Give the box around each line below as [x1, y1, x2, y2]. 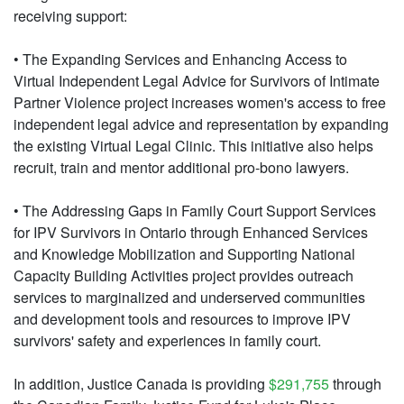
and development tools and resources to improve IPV [14, 308, 351, 330]
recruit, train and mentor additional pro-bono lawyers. [14, 157, 349, 179]
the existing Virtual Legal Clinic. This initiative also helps [14, 135, 373, 157]
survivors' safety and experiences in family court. [14, 330, 321, 352]
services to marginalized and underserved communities [14, 287, 365, 308]
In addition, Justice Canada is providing [14, 373, 269, 395]
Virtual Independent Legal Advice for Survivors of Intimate [14, 70, 380, 92]
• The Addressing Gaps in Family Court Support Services [14, 200, 376, 222]
